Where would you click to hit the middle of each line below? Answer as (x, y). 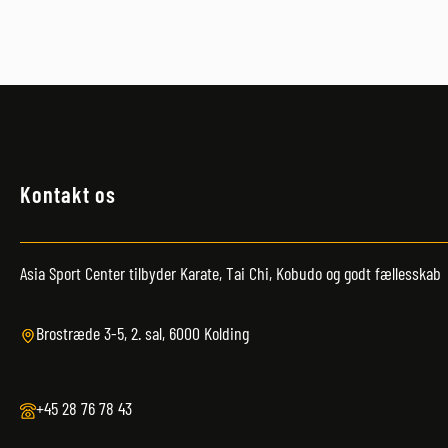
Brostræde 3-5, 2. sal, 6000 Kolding (142, 333)
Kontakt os (68, 193)
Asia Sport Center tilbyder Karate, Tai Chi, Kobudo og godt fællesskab (230, 273)
